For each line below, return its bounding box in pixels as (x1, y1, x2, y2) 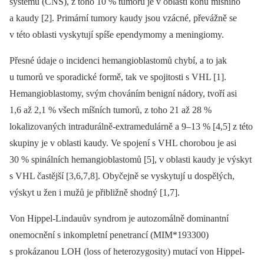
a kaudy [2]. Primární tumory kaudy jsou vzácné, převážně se (9, 13, 237, 24)
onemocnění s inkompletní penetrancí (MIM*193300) (9, 230, 209, 240)
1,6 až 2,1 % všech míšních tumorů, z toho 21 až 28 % (9, 105, 212, 115)
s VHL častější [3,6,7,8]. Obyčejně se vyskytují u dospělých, (9, 171, 235, 181)
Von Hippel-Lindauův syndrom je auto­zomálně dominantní (9, 213, 229, 224)
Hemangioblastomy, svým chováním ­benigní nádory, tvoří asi (9, 88, 237, 99)
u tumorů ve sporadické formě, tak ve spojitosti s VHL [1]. (9, 72, 226, 82)
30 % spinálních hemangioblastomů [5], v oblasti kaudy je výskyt (9, 154, 252, 165)
